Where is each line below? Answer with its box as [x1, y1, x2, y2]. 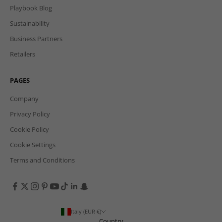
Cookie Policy [10, 125, 49, 134]
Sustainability [10, 19, 50, 28]
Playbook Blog [10, 3, 52, 13]
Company [10, 94, 39, 104]
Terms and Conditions [10, 156, 75, 165]
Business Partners [10, 34, 62, 44]
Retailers [10, 50, 35, 59]
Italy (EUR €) [70, 208, 101, 216]
